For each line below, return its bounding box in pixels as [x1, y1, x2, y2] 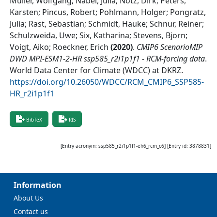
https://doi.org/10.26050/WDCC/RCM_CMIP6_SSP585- [10, 76, 204, 87]
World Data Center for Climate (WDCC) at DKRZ [10, 64, 181, 76]
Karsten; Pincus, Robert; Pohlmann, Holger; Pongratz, [10, 6, 206, 17]
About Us [14, 193, 43, 202]
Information [14, 180, 62, 190]
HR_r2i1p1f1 [10, 88, 54, 99]
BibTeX [26, 116, 42, 123]
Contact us [14, 207, 48, 216]
